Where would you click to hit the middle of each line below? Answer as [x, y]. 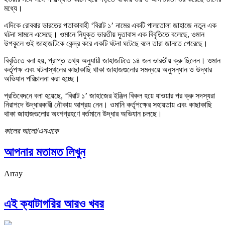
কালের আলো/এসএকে [31, 131]
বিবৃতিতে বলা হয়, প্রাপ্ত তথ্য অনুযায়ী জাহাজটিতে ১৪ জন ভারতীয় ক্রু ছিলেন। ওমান [112, 60]
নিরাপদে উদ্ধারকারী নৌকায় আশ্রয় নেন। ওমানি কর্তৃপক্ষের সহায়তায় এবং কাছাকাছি [108, 104]
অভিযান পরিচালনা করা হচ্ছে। [42, 78]
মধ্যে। [13, 8]
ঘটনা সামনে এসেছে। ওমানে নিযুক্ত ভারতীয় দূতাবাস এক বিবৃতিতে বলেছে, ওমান [104, 34]
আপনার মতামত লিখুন [45, 152]
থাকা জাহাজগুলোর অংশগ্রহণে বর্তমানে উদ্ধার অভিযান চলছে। [83, 114]
